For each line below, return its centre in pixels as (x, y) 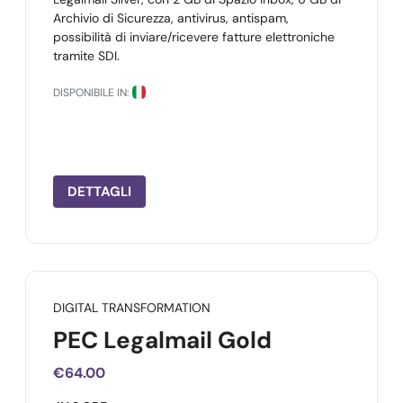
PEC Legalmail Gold (162, 340)
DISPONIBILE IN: (91, 93)
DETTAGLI (99, 192)
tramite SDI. (86, 56)
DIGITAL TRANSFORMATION (132, 308)
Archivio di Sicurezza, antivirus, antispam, (171, 18)
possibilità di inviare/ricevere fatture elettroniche (194, 37)
